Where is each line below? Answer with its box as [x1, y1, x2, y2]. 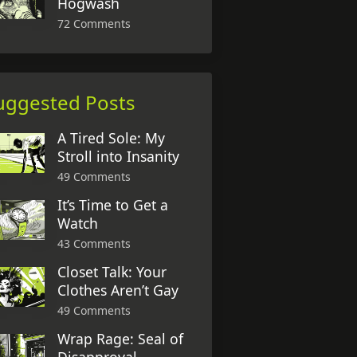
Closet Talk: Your [57, 262, 167, 282]
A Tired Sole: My [57, 127, 166, 147]
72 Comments [57, 15, 131, 31]
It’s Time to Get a [57, 194, 169, 214]
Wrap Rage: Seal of [57, 329, 184, 349]
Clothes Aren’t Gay [57, 280, 179, 300]
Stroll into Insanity [57, 146, 180, 166]
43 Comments [57, 235, 131, 251]
